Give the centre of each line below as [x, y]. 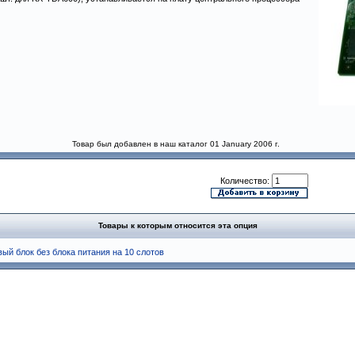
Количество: [246, 181]
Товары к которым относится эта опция [178, 225]
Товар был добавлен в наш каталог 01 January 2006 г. [176, 144]
